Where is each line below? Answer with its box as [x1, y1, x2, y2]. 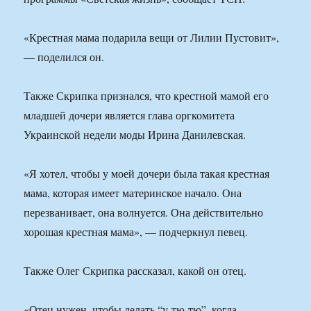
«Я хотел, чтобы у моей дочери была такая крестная [24, 166, 270, 181]
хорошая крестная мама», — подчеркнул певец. [24, 224, 249, 239]
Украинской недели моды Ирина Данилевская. [24, 127, 246, 142]
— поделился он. [24, 49, 105, 65]
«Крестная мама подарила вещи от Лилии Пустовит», [24, 30, 280, 45]
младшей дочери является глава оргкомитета [24, 108, 235, 123]
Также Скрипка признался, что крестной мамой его [24, 88, 269, 103]
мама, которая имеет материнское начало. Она [24, 185, 242, 201]
